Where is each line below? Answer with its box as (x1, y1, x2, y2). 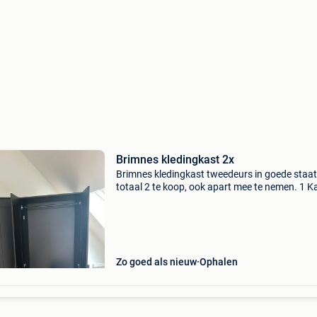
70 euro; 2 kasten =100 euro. (115, 194, 241, 205)
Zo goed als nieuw (115, 256, 197, 267)
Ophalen (199, 256, 238, 267)
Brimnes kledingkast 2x (115, 153, 234, 166)
